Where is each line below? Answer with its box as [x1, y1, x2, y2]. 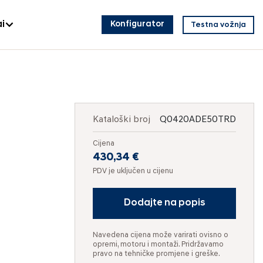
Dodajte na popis [123, 198, 205, 208]
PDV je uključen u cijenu [93, 167, 173, 175]
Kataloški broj [93, 115, 150, 124]
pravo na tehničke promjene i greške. [93, 250, 220, 258]
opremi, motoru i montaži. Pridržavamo [93, 241, 224, 248]
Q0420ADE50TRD [160, 115, 236, 124]
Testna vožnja [191, 21, 246, 29]
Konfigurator [110, 20, 164, 29]
